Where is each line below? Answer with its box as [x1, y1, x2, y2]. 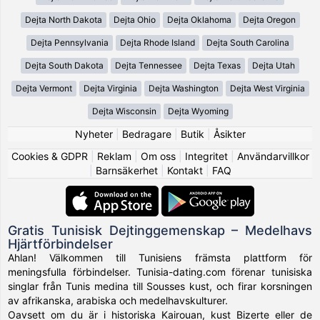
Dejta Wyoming [167, 105, 229, 116]
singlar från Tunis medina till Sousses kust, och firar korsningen [8, 279, 312, 292]
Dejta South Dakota [25, 59, 104, 71]
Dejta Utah [252, 59, 295, 71]
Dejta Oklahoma [166, 14, 231, 25]
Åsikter [213, 127, 246, 140]
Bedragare [121, 127, 171, 140]
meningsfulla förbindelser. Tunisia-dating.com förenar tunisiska [8, 265, 312, 278]
